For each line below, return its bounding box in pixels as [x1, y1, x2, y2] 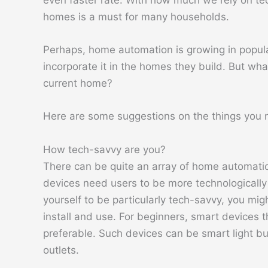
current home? [43, 77, 112, 90]
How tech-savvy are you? [43, 143, 166, 156]
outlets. [43, 243, 79, 256]
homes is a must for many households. [43, 11, 229, 23]
